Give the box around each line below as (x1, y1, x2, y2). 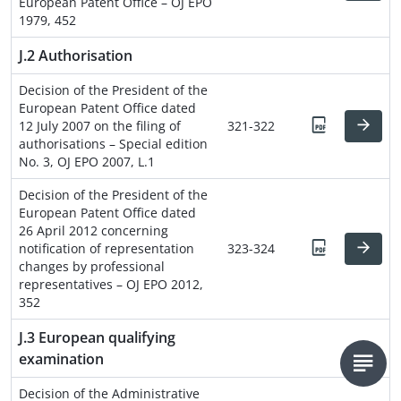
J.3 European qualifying (19, 327, 175, 347)
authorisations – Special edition (19, 134, 208, 152)
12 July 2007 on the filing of (19, 116, 181, 134)
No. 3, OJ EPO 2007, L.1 (19, 152, 155, 170)
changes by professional (19, 257, 165, 275)
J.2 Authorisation (19, 45, 132, 65)
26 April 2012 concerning (19, 221, 168, 239)
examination (19, 348, 104, 369)
